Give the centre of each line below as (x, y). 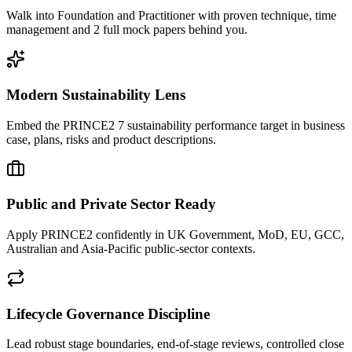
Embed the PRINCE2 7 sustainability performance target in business (176, 125)
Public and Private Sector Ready (111, 204)
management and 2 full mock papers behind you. (127, 30)
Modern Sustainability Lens (96, 94)
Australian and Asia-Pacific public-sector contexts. (131, 248)
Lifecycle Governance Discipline (108, 313)
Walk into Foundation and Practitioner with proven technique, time (171, 16)
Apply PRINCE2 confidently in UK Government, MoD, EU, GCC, (175, 234)
